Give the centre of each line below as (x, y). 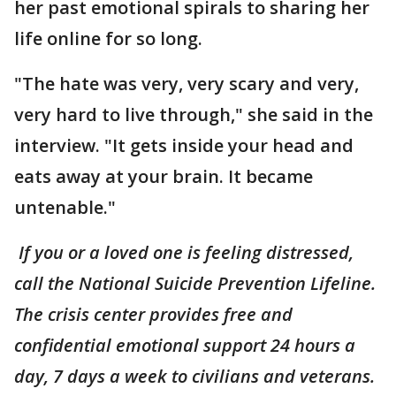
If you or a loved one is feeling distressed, (186, 253)
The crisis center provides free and (153, 315)
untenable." (65, 208)
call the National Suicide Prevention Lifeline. (195, 284)
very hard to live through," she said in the (194, 115)
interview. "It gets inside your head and (184, 146)
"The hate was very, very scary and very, (187, 84)
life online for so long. (108, 39)
